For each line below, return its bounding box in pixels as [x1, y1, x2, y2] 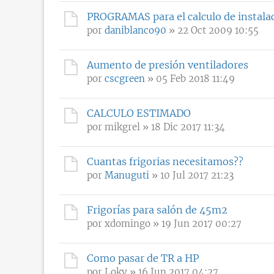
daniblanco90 [105, 24, 166, 36]
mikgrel [105, 120, 140, 133]
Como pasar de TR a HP [87, 251, 199, 264]
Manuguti [105, 169, 149, 181]
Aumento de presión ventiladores [87, 58, 248, 71]
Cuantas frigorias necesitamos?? [87, 155, 243, 168]
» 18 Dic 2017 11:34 [140, 120, 225, 133]
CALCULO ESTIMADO [87, 106, 191, 119]
